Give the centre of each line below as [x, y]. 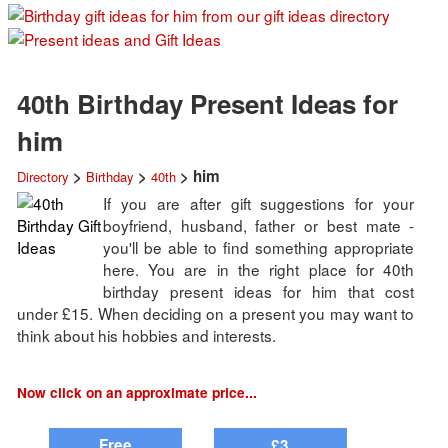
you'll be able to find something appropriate [258, 247]
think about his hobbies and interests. [146, 335]
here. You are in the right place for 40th [258, 269]
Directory [42, 176]
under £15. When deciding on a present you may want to [215, 313]
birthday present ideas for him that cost [258, 291]
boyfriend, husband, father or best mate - [258, 225]
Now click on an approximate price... [136, 392]
